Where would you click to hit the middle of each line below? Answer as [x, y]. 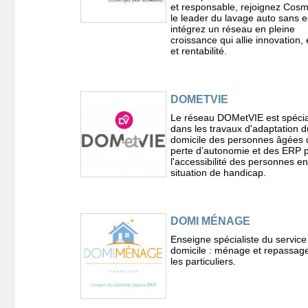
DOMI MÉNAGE [210, 221]
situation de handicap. [218, 172]
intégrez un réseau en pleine [232, 29]
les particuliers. [203, 261]
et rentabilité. [198, 51]
